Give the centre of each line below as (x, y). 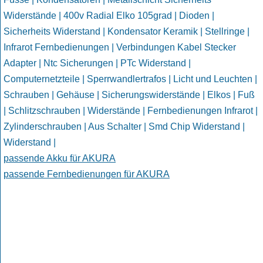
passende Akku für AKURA (60, 159)
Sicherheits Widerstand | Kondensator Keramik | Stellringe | (127, 32)
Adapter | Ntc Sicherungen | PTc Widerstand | (97, 63)
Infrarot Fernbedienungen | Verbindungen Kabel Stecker (120, 48)
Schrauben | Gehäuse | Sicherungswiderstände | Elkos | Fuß (129, 95)
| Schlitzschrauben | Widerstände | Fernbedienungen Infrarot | (131, 111)
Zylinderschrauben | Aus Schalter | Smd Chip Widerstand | (124, 127)
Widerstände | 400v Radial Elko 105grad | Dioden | (109, 16)
